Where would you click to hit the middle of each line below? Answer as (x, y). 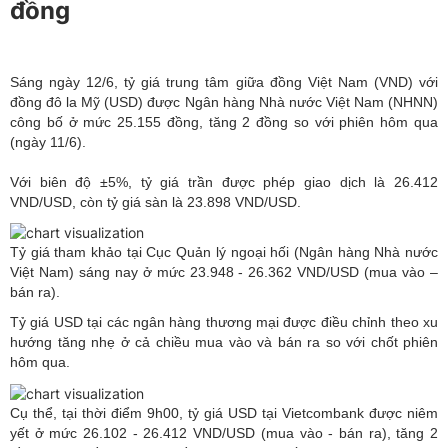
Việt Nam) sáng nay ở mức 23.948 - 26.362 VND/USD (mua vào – (224, 272)
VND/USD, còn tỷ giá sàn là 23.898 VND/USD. (155, 201)
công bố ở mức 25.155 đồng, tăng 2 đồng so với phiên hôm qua (224, 121)
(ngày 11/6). (48, 141)
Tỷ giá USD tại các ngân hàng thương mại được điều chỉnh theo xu (224, 322)
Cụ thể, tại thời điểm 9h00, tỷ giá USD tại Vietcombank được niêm (224, 412)
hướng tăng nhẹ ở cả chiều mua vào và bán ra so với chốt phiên (224, 342)
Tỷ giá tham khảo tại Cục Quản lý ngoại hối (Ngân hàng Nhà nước (224, 252)
